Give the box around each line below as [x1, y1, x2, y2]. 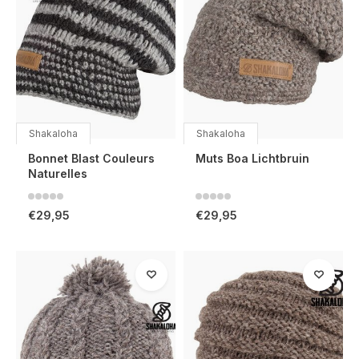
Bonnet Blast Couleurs [28, 151, 155, 165]
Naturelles [28, 166, 87, 180]
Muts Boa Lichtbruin [196, 151, 309, 165]
